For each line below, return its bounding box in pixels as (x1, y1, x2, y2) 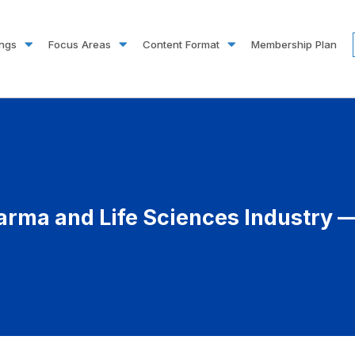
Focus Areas (48, 37, 111, 51)
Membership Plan (251, 37, 337, 51)
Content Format (143, 37, 219, 51)
